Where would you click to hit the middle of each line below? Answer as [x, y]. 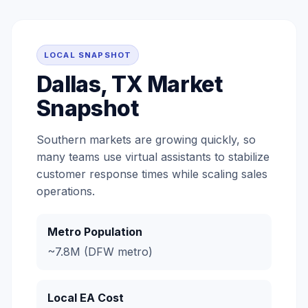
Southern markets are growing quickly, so [146, 140]
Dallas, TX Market [130, 84]
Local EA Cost [86, 298]
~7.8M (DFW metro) [100, 252]
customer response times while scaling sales [152, 174]
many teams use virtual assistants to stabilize [153, 157]
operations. [66, 191]
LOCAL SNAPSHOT [88, 55]
